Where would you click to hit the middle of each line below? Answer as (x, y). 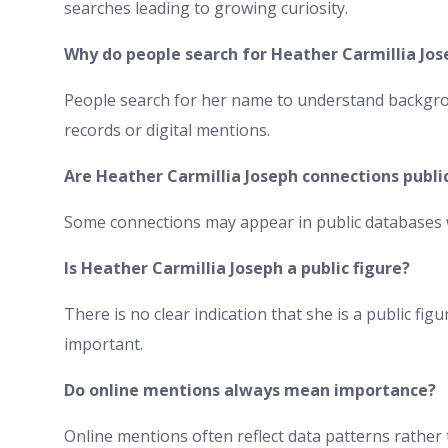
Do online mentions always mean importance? (250, 389)
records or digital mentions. (167, 129)
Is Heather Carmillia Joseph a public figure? (237, 267)
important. (103, 343)
